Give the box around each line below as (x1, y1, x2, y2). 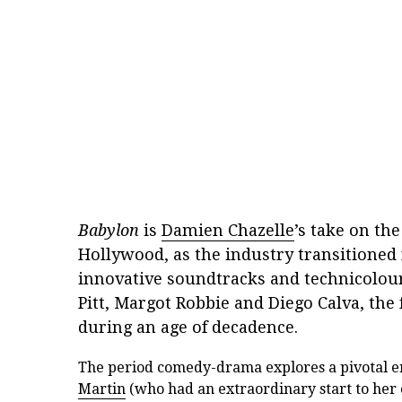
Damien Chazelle (162, 221, 294, 240)
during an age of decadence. (78, 318, 298, 337)
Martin (78, 380, 126, 398)
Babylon (78, 221, 139, 240)
